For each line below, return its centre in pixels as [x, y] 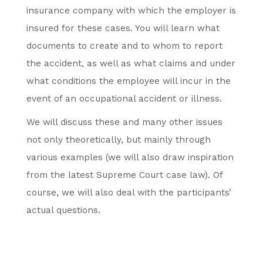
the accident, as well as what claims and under [131, 63]
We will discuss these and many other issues [124, 122]
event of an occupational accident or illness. [124, 99]
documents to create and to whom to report [124, 46]
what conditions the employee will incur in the [129, 81]
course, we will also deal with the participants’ [129, 193]
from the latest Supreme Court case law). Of [124, 175]
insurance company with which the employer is [131, 11]
